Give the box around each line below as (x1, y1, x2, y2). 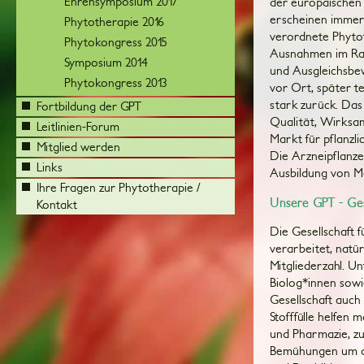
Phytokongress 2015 (64, 35, 167, 49)
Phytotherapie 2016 (64, 15, 164, 28)
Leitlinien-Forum (37, 119, 119, 133)
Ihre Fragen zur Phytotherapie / (37, 180, 200, 194)
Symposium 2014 (64, 55, 148, 69)
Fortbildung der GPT (37, 99, 141, 113)
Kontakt (37, 197, 77, 211)
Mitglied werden (37, 140, 120, 154)
